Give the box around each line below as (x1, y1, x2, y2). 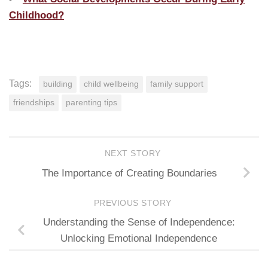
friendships (13, 98, 54, 107)
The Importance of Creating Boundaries (41, 167, 217, 179)
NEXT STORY (104, 149, 164, 159)
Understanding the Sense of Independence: (42, 217, 235, 228)
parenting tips (66, 98, 117, 107)
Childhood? (9, 9, 64, 21)
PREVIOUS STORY (93, 198, 175, 208)
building (43, 79, 72, 89)
